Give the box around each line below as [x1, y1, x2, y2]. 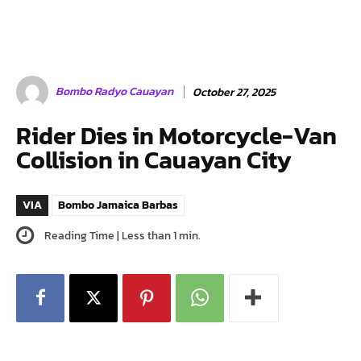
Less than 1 [122, 226, 176, 244]
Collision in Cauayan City [16, 142, 292, 178]
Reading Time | [42, 226, 122, 244]
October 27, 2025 [193, 83, 276, 101]
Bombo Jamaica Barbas [58, 197, 178, 214]
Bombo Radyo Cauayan [56, 83, 173, 100]
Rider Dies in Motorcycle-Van [16, 118, 337, 154]
